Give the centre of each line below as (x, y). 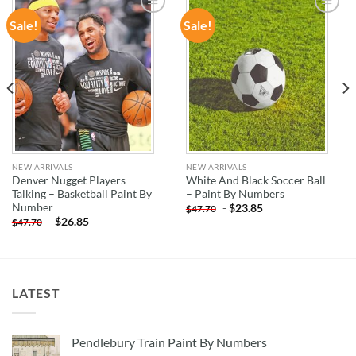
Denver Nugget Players (68, 181)
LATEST (36, 293)
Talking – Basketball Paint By (81, 194)
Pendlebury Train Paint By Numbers (169, 342)
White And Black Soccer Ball (255, 181)
